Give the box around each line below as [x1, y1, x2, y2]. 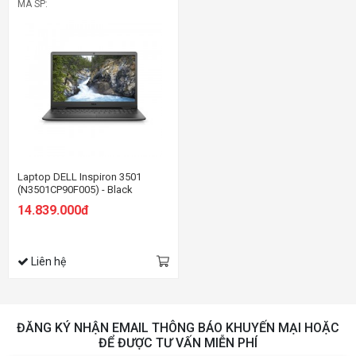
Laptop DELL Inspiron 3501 [17, 170, 141, 183]
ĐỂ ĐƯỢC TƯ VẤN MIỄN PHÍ [99, 335, 257, 350]
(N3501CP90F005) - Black [17, 183, 133, 195]
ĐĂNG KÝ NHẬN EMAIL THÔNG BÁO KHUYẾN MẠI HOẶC [17, 319, 339, 335]
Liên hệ [29, 254, 66, 268]
